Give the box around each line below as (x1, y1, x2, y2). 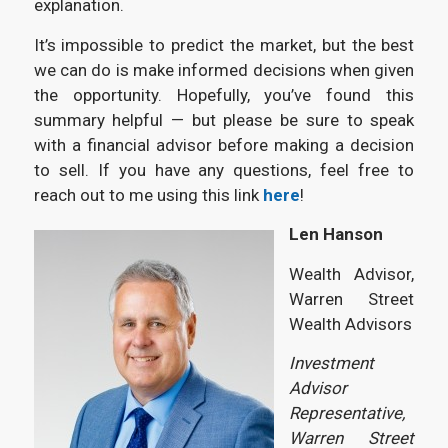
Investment (288, 353, 374, 374)
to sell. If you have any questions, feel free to (33, 159, 415, 180)
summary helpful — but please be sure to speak (33, 109, 415, 130)
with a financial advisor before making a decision (33, 134, 415, 155)
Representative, (288, 403, 405, 424)
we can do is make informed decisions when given (33, 59, 415, 80)
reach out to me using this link (33, 184, 263, 205)
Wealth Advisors (288, 313, 412, 334)
